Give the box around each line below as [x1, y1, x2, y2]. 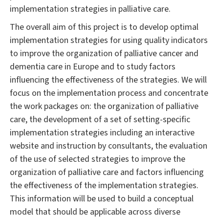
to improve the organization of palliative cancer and [10, 47, 198, 60]
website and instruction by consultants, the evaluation [10, 139, 207, 152]
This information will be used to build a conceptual [10, 192, 194, 205]
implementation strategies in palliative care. [10, 2, 171, 15]
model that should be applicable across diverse [10, 205, 180, 218]
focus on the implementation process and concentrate [10, 87, 208, 99]
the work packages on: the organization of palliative [10, 100, 198, 112]
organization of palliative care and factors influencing [10, 166, 204, 178]
